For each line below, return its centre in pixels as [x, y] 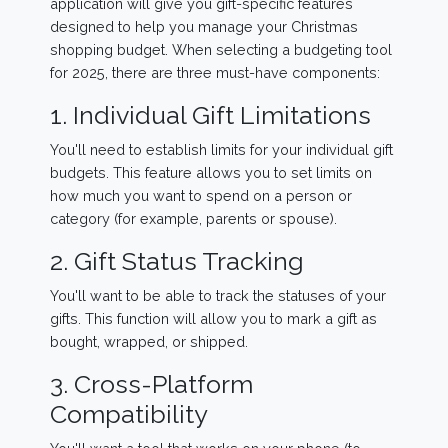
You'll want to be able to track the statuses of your [218, 295]
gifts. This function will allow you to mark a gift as [213, 318]
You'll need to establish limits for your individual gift [221, 149]
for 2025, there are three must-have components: [215, 72]
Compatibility [129, 413]
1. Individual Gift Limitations [210, 114]
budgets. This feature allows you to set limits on [211, 172]
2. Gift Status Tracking [177, 260]
